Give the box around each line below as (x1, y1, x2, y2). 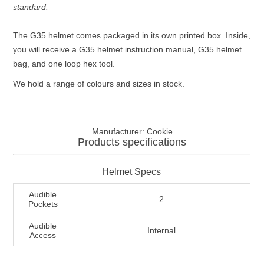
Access (29, 230, 57, 240)
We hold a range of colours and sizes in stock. (13, 79, 185, 89)
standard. (13, 2, 51, 12)
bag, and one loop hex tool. (13, 59, 115, 69)
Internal (147, 226, 176, 236)
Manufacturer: (91, 127, 144, 137)
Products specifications (78, 136, 186, 148)
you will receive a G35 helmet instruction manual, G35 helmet (13, 45, 242, 55)
